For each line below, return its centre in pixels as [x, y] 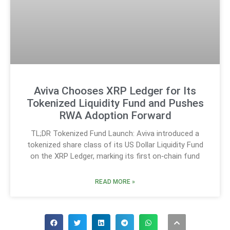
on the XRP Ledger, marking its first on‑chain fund [115, 156]
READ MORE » [115, 181]
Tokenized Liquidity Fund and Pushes [115, 103]
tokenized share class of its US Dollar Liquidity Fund [115, 145]
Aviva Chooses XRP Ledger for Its [115, 91]
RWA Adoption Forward [115, 115]
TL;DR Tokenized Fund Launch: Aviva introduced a [115, 133]
